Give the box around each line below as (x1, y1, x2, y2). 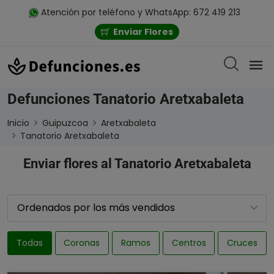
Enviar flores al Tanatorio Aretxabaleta (23, 155, 251, 171)
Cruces (227, 236, 258, 249)
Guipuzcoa (42, 116, 88, 129)
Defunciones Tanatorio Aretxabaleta (7, 90, 244, 108)
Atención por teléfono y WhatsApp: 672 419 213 (39, 6, 240, 18)
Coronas (64, 236, 100, 249)
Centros (171, 236, 206, 249)
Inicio (7, 116, 29, 129)
